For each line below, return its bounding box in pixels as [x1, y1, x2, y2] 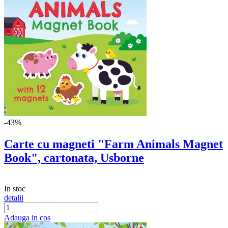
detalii [4, 193, 23, 203]
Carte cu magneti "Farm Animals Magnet [4, 137, 223, 151]
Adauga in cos [4, 213, 50, 222]
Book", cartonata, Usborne [4, 151, 144, 165]
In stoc [4, 184, 25, 193]
